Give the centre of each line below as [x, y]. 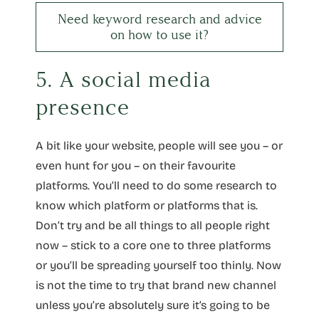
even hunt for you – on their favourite [136, 165]
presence [83, 107]
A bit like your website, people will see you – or [159, 145]
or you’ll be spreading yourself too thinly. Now [158, 265]
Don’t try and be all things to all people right [153, 225]
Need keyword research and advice [159, 19]
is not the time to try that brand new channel [156, 285]
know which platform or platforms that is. [147, 205]
